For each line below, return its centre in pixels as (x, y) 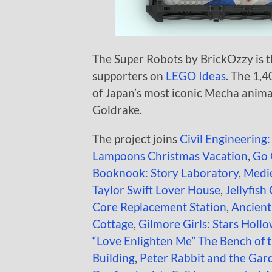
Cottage (113, 223)
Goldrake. (117, 109)
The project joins (136, 138)
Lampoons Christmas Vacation (170, 155)
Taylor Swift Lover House (156, 189)
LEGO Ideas (196, 75)
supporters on (129, 75)
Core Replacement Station (159, 206)
